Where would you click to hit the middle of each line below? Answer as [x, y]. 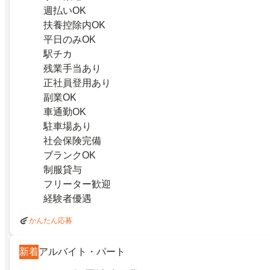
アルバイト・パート [82, 252]
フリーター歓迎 [77, 184]
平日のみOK [70, 39]
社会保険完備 [72, 141]
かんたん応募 [51, 221]
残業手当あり [72, 68]
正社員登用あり [77, 83]
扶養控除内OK [74, 25]
